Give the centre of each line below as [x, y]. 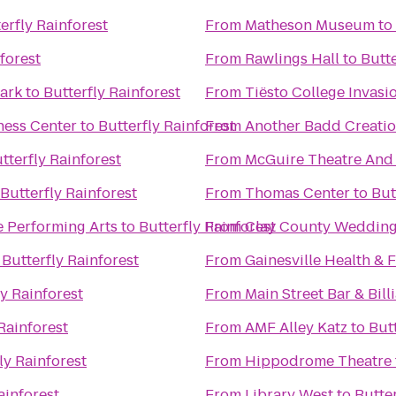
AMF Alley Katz [296, 327]
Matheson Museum [310, 25]
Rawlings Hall [292, 59]
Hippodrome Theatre [318, 361]
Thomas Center [297, 193]
